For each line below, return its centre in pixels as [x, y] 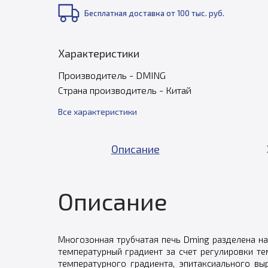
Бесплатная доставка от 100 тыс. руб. [154, 13]
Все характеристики [97, 112]
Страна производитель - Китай [124, 90]
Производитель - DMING [112, 75]
